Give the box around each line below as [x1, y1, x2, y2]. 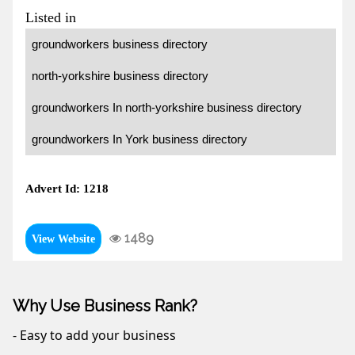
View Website [32, 233, 95, 246]
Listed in [25, 10, 76, 26]
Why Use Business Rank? [13, 296, 197, 316]
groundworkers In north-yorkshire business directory [32, 101, 302, 115]
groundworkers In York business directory [32, 132, 247, 147]
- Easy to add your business [13, 326, 176, 345]
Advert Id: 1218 [25, 182, 109, 196]
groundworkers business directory [32, 37, 208, 52]
